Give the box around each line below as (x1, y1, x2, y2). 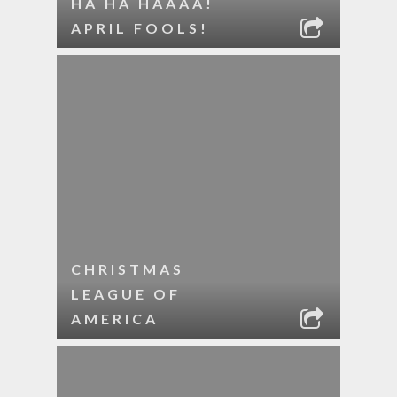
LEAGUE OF (71, 285, 181, 302)
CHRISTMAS (71, 261, 184, 277)
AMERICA (71, 310, 159, 327)
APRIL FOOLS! (71, 19, 209, 36)
